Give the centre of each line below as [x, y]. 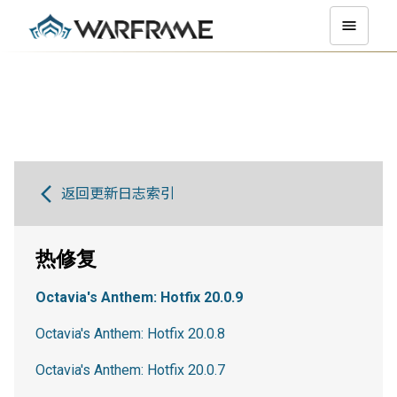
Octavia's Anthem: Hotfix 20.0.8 [130, 334]
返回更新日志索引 [117, 194]
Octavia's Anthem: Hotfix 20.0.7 [130, 370]
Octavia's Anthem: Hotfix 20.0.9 [139, 297]
